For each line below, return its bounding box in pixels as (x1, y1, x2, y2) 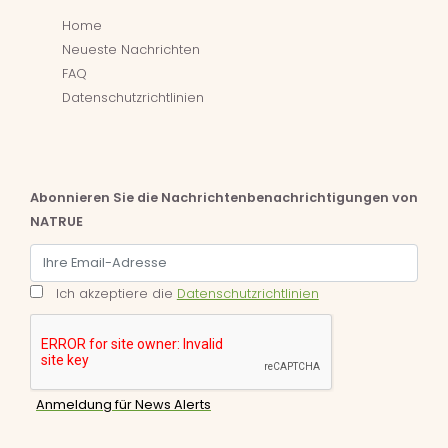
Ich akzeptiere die (55, 285, 177, 303)
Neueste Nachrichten (62, 41, 201, 59)
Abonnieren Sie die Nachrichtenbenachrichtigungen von (30, 189, 418, 207)
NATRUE (30, 213, 83, 231)
